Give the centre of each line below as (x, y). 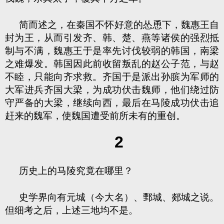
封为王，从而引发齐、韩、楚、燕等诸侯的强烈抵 (112, 38)
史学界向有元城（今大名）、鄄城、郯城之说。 (119, 197)
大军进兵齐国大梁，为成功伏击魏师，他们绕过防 (112, 90)
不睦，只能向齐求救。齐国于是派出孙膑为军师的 (112, 77)
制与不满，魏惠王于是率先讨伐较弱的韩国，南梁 (112, 51)
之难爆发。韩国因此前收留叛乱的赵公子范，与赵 (112, 64)
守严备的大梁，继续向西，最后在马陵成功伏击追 (112, 103)
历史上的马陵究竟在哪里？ (76, 171)
